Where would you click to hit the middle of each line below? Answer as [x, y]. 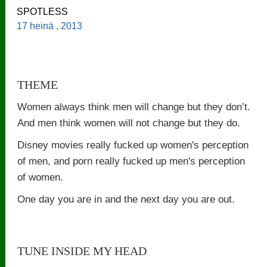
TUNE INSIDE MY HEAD [82, 251]
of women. [41, 177]
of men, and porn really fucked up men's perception [131, 161]
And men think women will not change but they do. [129, 122]
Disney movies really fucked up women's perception [133, 145]
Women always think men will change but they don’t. [134, 106]
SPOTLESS [43, 11]
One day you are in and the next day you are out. [126, 199]
